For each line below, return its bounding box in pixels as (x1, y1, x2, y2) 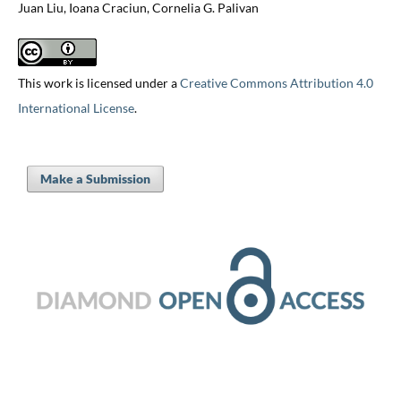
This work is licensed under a (17, 74, 180, 90)
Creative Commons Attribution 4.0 (179, 74, 373, 90)
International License (17, 99, 134, 115)
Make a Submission (39, 170, 150, 186)
